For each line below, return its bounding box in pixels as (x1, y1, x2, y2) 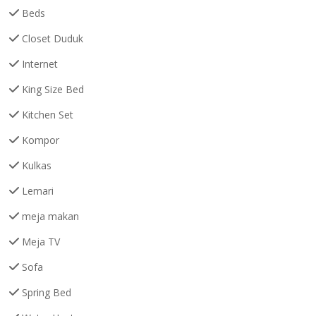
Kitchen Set (19, 107, 74, 121)
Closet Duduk (19, 31, 84, 45)
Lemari (19, 183, 54, 197)
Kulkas (19, 158, 52, 172)
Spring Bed (19, 285, 72, 299)
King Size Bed (19, 82, 85, 96)
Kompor (19, 133, 60, 147)
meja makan (19, 209, 80, 223)
